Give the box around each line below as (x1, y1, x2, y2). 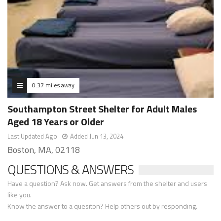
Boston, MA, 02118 (7, 143, 80, 157)
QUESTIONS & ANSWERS (7, 160, 134, 180)
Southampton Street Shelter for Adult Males (7, 101, 197, 117)
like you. (7, 189, 32, 200)
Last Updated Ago (7, 131, 57, 142)
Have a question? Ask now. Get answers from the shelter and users (7, 178, 207, 189)
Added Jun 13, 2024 (70, 131, 123, 142)
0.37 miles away (32, 80, 74, 90)
